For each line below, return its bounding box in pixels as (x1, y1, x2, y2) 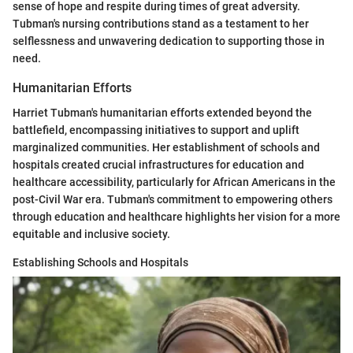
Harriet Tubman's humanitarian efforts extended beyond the (13, 106, 312, 119)
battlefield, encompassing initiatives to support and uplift (13, 123, 299, 136)
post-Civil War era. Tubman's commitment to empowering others (13, 192, 333, 206)
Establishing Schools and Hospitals (13, 255, 188, 269)
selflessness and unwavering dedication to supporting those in (13, 34, 325, 47)
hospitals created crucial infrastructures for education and (13, 158, 304, 171)
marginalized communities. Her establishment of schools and (13, 140, 320, 154)
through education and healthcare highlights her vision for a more (13, 210, 340, 223)
